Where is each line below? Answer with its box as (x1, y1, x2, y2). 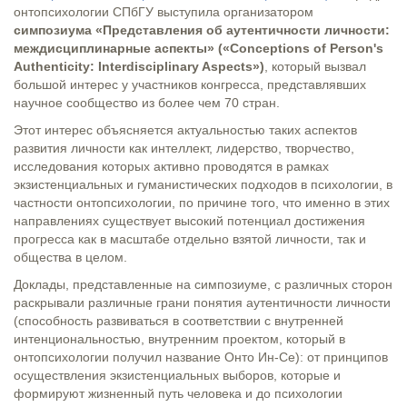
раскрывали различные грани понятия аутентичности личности (14, 295, 391, 311)
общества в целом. (14, 250, 127, 265)
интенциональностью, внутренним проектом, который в (14, 332, 345, 347)
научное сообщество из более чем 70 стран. (14, 95, 280, 111)
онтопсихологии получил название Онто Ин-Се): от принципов (14, 350, 388, 365)
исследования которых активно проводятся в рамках (14, 159, 329, 174)
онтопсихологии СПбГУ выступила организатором (14, 5, 313, 20)
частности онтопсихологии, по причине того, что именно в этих (14, 195, 390, 211)
